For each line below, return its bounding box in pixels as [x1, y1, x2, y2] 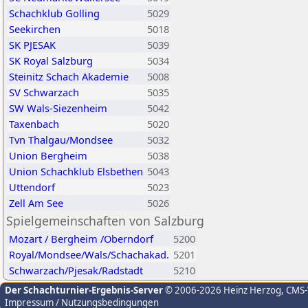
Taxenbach [9, 117, 59, 131]
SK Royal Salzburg [9, 54, 93, 67]
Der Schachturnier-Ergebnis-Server [5, 284, 163, 296]
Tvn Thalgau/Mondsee [9, 133, 113, 146]
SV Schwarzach [9, 85, 79, 99]
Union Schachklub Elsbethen [9, 164, 143, 178]
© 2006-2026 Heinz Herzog [163, 284, 281, 296]
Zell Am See [9, 196, 63, 210]
